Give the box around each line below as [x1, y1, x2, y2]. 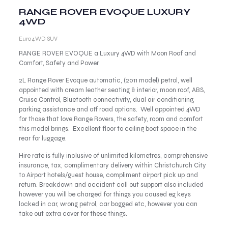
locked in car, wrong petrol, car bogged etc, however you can [18, 200, 197, 208]
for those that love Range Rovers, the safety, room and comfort [18, 115, 203, 123]
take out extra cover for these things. [18, 210, 127, 218]
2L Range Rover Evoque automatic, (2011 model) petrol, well [18, 76, 192, 84]
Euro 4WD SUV [18, 35, 58, 42]
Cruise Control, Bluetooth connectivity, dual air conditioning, [18, 96, 194, 104]
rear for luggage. [18, 134, 67, 142]
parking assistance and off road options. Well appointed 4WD [18, 105, 201, 113]
